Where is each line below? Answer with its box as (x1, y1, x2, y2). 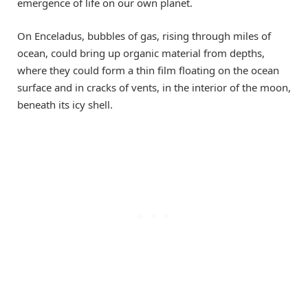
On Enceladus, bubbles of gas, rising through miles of (17, 28, 271, 43)
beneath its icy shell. (17, 97, 113, 111)
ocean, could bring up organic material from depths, (17, 45, 265, 60)
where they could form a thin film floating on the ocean (17, 63, 279, 77)
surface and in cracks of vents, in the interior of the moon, (17, 80, 291, 94)
